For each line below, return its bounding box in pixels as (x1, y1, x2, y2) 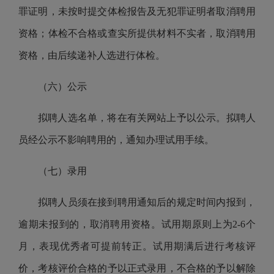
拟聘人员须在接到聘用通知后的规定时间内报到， (38, 197, 256, 207)
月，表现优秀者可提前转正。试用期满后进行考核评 (18, 241, 256, 251)
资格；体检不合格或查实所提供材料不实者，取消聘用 (18, 28, 256, 39)
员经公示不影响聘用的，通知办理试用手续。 (18, 135, 214, 145)
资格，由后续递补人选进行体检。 (18, 50, 165, 61)
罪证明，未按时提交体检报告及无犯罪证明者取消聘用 (18, 6, 256, 17)
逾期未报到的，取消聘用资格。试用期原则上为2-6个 (18, 219, 256, 229)
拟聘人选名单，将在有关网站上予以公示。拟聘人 (38, 113, 256, 123)
